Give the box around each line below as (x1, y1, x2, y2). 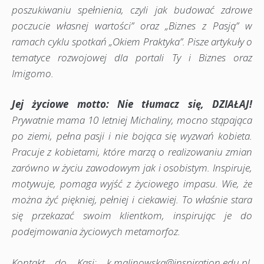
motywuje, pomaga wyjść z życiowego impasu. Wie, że (12, 177, 252, 191)
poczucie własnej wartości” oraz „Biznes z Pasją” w (12, 18, 252, 32)
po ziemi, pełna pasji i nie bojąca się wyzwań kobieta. (12, 129, 252, 143)
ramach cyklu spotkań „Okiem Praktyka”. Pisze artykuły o (12, 34, 252, 48)
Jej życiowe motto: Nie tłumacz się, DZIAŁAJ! (12, 97, 252, 111)
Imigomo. (12, 66, 54, 80)
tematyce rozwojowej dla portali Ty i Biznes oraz (12, 50, 252, 64)
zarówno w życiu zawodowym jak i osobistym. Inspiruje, (12, 161, 252, 175)
